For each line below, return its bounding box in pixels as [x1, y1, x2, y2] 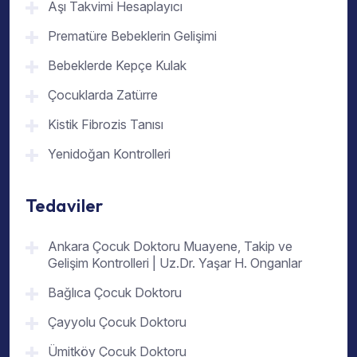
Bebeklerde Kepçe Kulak [48, 57, 186, 74]
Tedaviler [25, 194, 103, 217]
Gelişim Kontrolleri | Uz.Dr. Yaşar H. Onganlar [48, 254, 302, 271]
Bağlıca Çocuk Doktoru [48, 284, 182, 300]
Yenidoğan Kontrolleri [48, 146, 171, 163]
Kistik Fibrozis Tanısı [48, 116, 163, 133]
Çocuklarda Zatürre [48, 87, 158, 104]
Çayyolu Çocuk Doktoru [48, 313, 186, 330]
